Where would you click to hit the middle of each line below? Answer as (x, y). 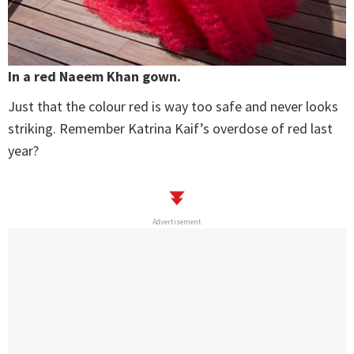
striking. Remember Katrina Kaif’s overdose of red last (170, 129)
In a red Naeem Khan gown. (94, 77)
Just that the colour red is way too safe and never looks (173, 107)
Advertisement (177, 222)
